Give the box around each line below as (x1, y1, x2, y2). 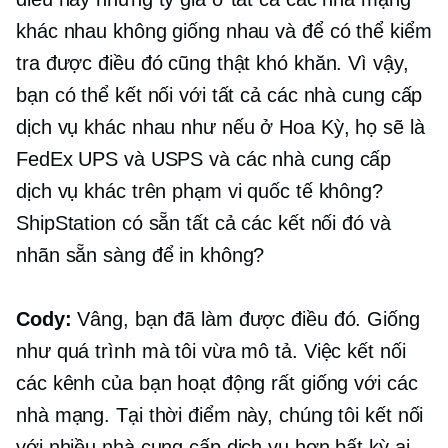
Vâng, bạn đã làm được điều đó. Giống (71, 308, 420, 331)
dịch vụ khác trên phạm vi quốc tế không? (16, 180, 383, 203)
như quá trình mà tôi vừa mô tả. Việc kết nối (16, 340, 406, 363)
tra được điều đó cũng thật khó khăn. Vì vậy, (16, 52, 409, 75)
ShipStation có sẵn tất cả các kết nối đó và (16, 212, 391, 235)
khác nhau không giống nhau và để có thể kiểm (16, 20, 432, 43)
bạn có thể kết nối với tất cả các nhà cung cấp (16, 84, 423, 107)
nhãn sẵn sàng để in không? (16, 244, 265, 267)
